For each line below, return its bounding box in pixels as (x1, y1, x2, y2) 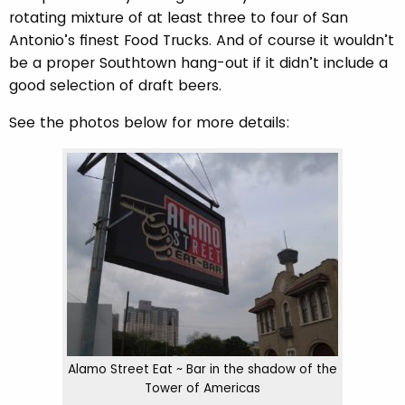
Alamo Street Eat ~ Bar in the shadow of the (68, 361, 337, 378)
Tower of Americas (145, 380, 260, 397)
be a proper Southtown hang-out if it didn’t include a (9, 52, 388, 73)
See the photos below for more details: (9, 112, 290, 133)
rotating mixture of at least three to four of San (9, 7, 348, 28)
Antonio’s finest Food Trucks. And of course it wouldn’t (9, 30, 394, 51)
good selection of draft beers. (9, 75, 221, 96)
